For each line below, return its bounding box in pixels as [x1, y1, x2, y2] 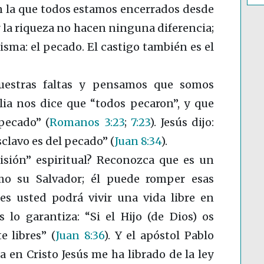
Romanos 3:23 [49, 115, 124, 130]
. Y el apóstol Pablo [107, 229, 214, 243]
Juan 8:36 [56, 229, 104, 243]
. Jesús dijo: [154, 115, 214, 130]
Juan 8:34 [115, 134, 161, 148]
